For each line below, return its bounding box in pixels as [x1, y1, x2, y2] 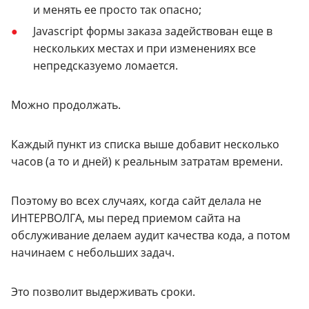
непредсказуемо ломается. [33, 58, 178, 74]
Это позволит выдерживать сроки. [11, 284, 195, 300]
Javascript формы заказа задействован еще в [33, 23, 272, 39]
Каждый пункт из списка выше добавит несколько [11, 137, 279, 152]
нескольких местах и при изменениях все [33, 41, 256, 57]
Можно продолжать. [11, 97, 121, 113]
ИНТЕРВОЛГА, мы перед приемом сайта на [11, 210, 241, 226]
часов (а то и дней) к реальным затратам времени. [11, 154, 283, 170]
